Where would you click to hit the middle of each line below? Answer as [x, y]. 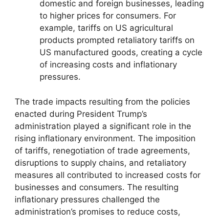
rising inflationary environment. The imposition [105, 138]
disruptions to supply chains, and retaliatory [100, 163]
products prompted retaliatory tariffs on [117, 40]
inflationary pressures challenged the [87, 199]
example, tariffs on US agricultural [106, 28]
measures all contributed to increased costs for [108, 175]
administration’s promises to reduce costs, [98, 211]
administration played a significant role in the [103, 126]
